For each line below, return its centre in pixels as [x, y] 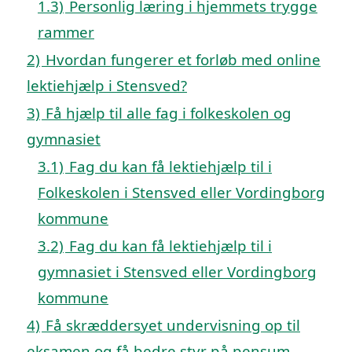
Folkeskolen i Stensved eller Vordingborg [181, 192]
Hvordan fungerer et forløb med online [183, 59]
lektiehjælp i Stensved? [107, 85]
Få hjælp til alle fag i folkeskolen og [169, 112]
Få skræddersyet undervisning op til [173, 324]
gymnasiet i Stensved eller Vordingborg [177, 271]
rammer [66, 31]
